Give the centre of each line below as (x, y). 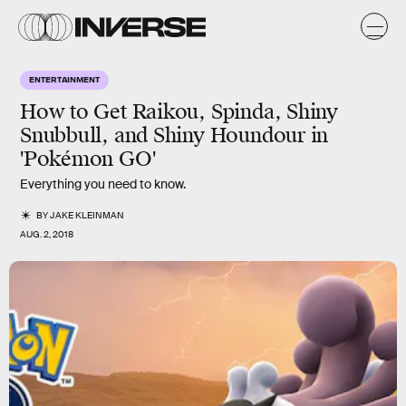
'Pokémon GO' (88, 159)
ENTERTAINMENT (64, 79)
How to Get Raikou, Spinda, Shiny (179, 112)
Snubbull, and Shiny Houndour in (174, 135)
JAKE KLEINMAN (87, 215)
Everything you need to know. (103, 184)
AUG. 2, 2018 (47, 234)
